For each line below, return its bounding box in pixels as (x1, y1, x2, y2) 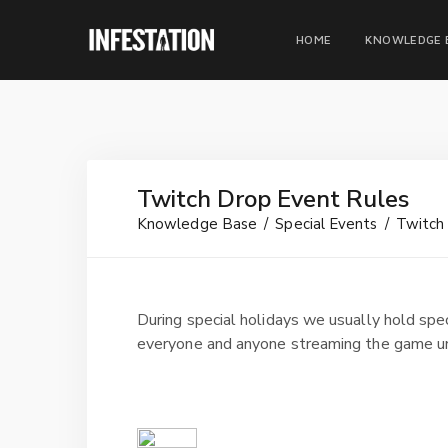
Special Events (275, 214, 378, 234)
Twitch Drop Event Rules (137, 183, 409, 215)
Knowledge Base (137, 214, 258, 234)
